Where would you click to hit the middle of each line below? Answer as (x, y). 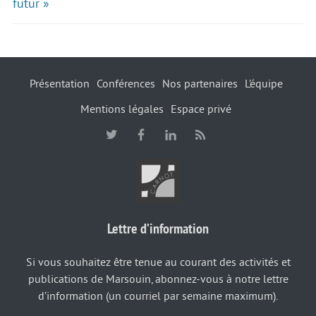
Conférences (126, 84)
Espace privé (201, 109)
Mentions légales (122, 109)
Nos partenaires (200, 84)
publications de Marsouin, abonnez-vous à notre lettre (158, 279)
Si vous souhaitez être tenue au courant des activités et (158, 262)
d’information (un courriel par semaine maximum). (158, 296)
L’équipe (263, 84)
